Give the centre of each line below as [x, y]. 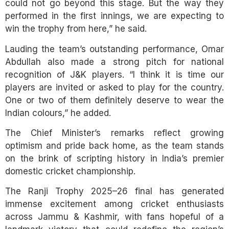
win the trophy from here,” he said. [76, 29]
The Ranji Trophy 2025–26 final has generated [114, 191]
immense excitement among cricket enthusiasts [114, 204]
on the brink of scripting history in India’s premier [114, 158]
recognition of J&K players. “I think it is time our [114, 74]
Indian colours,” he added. [58, 113]
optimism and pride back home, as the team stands [114, 145]
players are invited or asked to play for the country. [114, 87]
